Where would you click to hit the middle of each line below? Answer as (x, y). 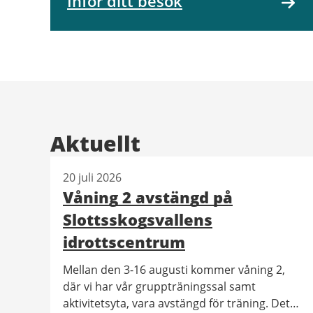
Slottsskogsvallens (138, 219)
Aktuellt (95, 143)
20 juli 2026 (92, 177)
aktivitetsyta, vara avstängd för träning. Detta (182, 303)
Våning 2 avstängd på (148, 197)
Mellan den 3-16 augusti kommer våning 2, (174, 269)
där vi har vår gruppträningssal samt (159, 286)
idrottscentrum (124, 241)
